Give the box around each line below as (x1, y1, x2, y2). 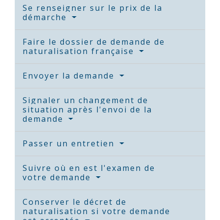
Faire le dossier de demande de (23, 36, 165, 48)
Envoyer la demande (23, 70, 117, 82)
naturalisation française (23, 46, 137, 57)
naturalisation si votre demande (23, 206, 170, 217)
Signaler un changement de (23, 95, 148, 106)
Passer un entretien (23, 138, 117, 149)
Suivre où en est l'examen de (23, 163, 155, 174)
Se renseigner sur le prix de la (23, 2, 163, 14)
